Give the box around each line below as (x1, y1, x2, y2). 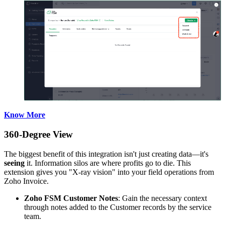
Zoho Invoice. (4, 176, 49, 185)
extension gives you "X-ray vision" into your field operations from (4, 167, 214, 176)
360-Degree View (4, 129, 73, 140)
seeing (4, 158, 25, 167)
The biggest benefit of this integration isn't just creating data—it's (4, 149, 208, 158)
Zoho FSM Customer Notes (24, 193, 118, 202)
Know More (4, 110, 45, 120)
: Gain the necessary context (118, 193, 207, 202)
